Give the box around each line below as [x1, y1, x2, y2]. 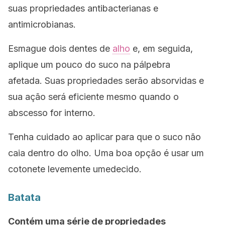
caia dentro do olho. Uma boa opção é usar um [8, 148, 204, 158]
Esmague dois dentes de [8, 43, 113, 54]
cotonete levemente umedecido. [8, 164, 142, 174]
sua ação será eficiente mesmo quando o [8, 91, 179, 102]
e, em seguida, [130, 43, 193, 54]
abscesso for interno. [8, 107, 95, 118]
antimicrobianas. [8, 19, 76, 30]
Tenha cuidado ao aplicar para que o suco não [8, 132, 201, 142]
